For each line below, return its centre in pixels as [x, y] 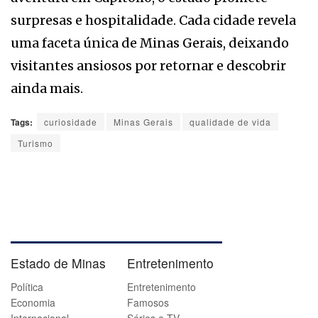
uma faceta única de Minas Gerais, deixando [150, 43]
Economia [33, 303]
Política [27, 287]
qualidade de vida [230, 122]
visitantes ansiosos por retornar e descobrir [148, 66]
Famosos [148, 303]
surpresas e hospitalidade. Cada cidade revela [153, 21]
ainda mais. [47, 89]
